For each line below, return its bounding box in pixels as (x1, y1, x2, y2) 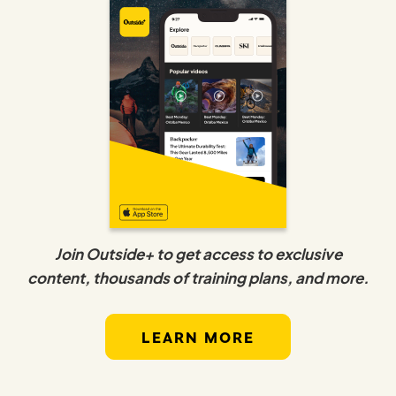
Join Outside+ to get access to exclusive (54, 244, 342, 264)
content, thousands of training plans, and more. (27, 268, 369, 288)
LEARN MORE (141, 326, 255, 348)
